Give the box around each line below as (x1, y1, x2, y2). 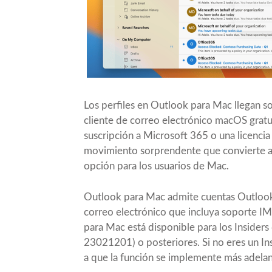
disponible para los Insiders (148, 222, 269, 233)
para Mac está (84, 222, 148, 233)
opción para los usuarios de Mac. (84, 160, 229, 171)
